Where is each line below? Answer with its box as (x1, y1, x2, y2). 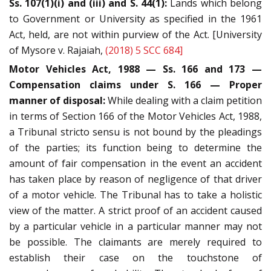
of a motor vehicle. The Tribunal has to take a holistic (9, 188, 262, 202)
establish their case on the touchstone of (9, 251, 262, 265)
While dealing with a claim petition (105, 94, 262, 108)
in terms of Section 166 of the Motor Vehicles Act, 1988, (9, 109, 262, 123)
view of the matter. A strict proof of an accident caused (9, 204, 262, 218)
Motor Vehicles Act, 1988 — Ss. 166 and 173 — (9, 62, 262, 76)
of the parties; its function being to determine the (9, 141, 262, 155)
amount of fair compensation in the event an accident (9, 157, 262, 171)
